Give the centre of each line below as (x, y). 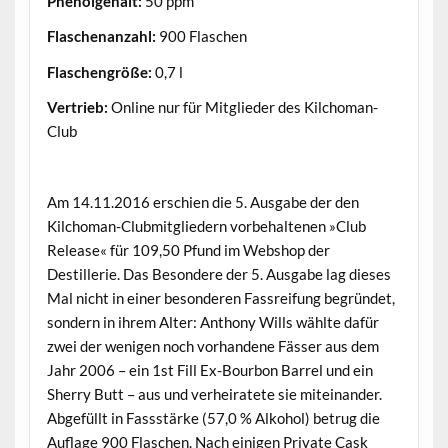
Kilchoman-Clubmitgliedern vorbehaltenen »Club (206, 225)
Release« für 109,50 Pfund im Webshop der (188, 249)
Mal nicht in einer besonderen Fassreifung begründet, (220, 297)
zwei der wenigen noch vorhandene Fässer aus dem (212, 345)
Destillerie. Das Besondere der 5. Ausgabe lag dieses (218, 273)
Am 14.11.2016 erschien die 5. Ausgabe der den (202, 201)
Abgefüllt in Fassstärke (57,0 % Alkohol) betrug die (213, 417)
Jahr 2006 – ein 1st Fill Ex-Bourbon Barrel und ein (209, 369)
